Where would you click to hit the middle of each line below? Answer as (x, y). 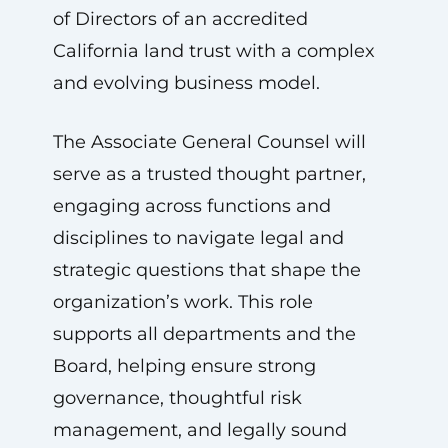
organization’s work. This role (182, 302)
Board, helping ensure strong (184, 366)
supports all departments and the (204, 334)
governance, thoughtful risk (177, 398)
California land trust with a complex (213, 51)
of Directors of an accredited (180, 19)
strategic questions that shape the (206, 270)
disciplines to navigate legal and (198, 238)
